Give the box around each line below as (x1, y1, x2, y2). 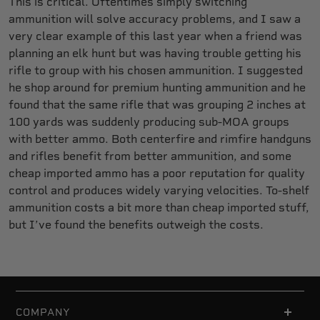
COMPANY (16, 306, 71, 319)
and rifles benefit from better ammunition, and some (9, 149, 291, 164)
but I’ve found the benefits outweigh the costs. (9, 218, 264, 232)
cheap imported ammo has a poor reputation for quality (9, 166, 305, 181)
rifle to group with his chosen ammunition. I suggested (9, 64, 303, 78)
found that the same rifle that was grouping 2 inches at (9, 98, 306, 112)
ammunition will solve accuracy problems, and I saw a (9, 12, 301, 26)
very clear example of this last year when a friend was (9, 29, 302, 44)
